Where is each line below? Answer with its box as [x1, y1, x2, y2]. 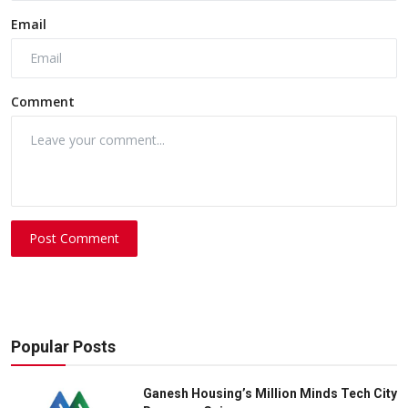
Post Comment [29, 229, 120, 248]
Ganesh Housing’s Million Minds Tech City [143, 386, 397, 402]
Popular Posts [11, 337, 116, 357]
